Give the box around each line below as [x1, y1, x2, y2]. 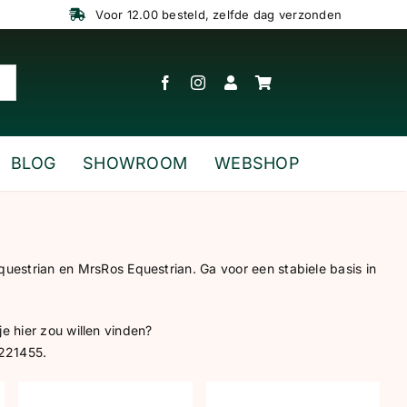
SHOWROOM [83, 154, 188, 174]
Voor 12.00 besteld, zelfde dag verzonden [92, 7, 342, 22]
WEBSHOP [214, 154, 300, 174]
